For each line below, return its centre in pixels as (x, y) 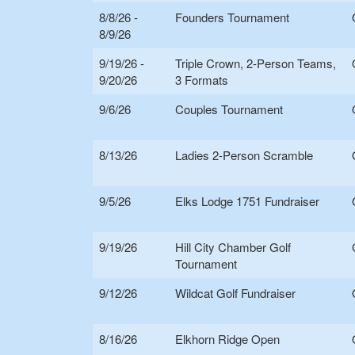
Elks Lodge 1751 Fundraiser (247, 201)
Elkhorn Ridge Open (227, 339)
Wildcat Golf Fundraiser (235, 293)
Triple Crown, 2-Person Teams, (256, 63)
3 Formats (202, 80)
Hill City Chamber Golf (233, 247)
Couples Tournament (229, 109)
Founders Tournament (232, 17)
